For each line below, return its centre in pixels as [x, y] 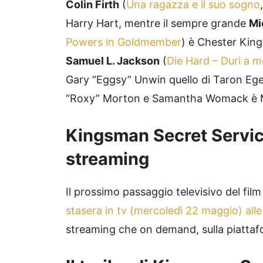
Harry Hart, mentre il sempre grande [157, 23]
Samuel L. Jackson [113, 61]
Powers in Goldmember [124, 42]
